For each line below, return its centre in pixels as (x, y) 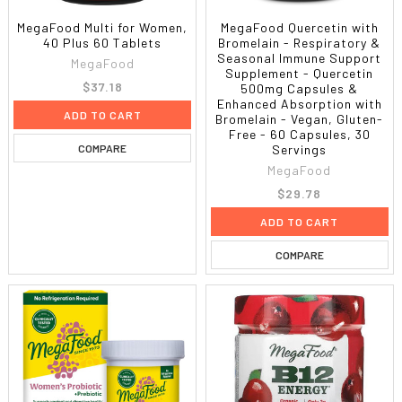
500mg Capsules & (300, 88)
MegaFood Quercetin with (299, 27)
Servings (300, 149)
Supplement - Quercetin (300, 73)
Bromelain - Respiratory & (300, 42)
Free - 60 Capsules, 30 (299, 134)
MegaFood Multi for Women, (103, 27)
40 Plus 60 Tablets (103, 42)
